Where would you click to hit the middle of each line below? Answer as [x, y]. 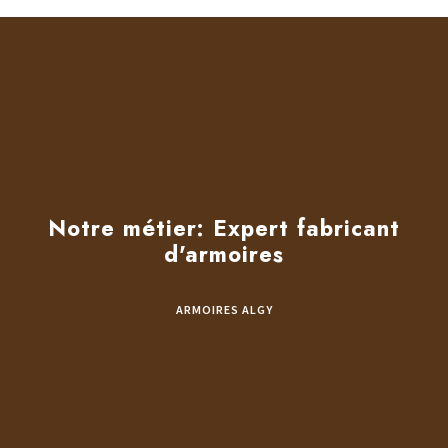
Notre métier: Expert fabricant [224, 227]
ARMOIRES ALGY [224, 309]
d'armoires [224, 253]
